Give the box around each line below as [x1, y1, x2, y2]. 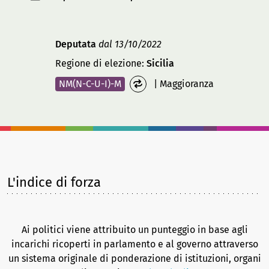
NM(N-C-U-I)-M [59, 78, 121, 89]
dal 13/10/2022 [96, 38, 162, 50]
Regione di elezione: [55, 58, 147, 69]
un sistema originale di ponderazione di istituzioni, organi [8, 253, 261, 264]
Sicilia [147, 58, 175, 69]
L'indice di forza [7, 174, 101, 190]
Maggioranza [159, 78, 214, 89]
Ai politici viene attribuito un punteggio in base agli [21, 224, 248, 235]
